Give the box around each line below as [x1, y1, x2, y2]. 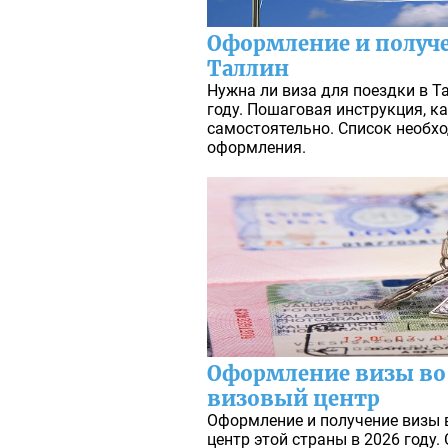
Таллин [207, 56, 290, 82]
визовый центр [207, 386, 381, 412]
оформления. [207, 138, 307, 158]
